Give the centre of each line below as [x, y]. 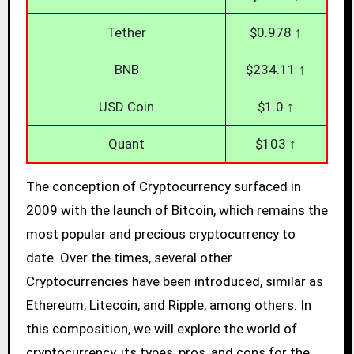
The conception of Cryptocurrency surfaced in [163, 187]
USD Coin [127, 107]
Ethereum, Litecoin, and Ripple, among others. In [168, 305]
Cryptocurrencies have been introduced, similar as [174, 282]
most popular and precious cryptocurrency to [160, 234]
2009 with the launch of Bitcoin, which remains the [177, 211]
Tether [127, 33]
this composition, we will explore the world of [161, 329]
